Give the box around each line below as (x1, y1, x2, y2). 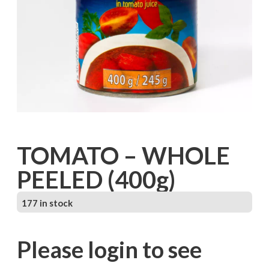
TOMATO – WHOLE (16, 141, 230, 171)
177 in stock (21, 198, 73, 209)
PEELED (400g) (16, 165, 175, 195)
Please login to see (16, 235, 202, 264)
